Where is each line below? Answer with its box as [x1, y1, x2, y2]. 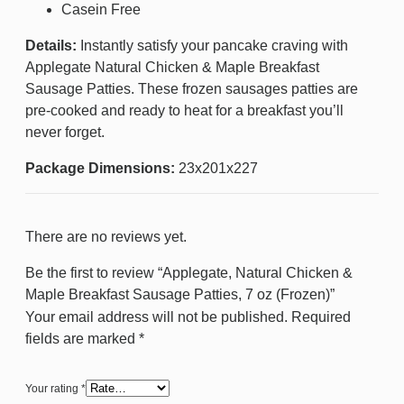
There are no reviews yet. [25, 229, 187, 245]
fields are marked [25, 331, 139, 347]
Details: [25, 38, 77, 54]
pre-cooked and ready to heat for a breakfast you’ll [25, 103, 344, 119]
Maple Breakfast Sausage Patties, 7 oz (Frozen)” [25, 287, 335, 303]
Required [291, 309, 351, 326]
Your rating [25, 382, 81, 396]
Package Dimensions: [25, 161, 175, 177]
